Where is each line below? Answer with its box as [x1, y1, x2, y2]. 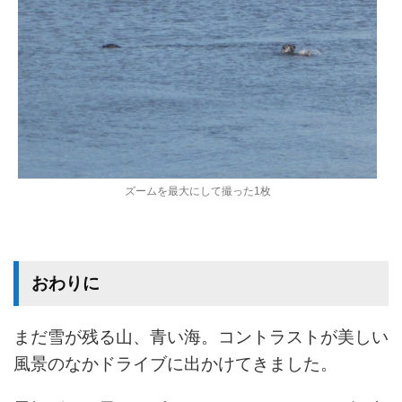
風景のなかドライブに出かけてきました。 [13, 354, 337, 373]
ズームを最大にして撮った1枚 [124, 184, 271, 197]
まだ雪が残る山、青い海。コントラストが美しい [13, 327, 389, 346]
